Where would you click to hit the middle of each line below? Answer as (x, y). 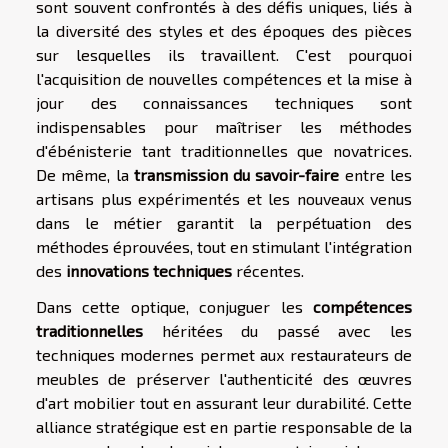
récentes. (268, 271)
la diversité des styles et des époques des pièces (224, 31)
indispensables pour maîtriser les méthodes (224, 127)
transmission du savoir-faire (236, 175)
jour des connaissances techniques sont (224, 103)
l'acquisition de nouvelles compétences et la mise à (224, 79)
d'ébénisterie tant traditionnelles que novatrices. (224, 151)
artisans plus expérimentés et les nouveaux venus (224, 199)
